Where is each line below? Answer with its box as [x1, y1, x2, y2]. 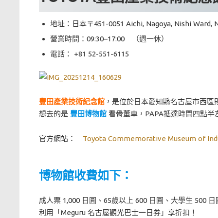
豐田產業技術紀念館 [39, 97, 105, 106]
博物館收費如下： [39, 168, 132, 182]
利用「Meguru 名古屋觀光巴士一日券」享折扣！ [39, 208, 197, 217]
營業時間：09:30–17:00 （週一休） [50, 34, 168, 43]
